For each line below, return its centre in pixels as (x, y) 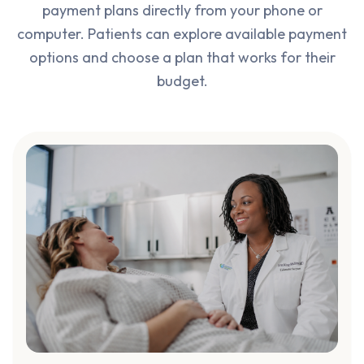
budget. (182, 81)
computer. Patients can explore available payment (182, 34)
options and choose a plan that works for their (182, 57)
